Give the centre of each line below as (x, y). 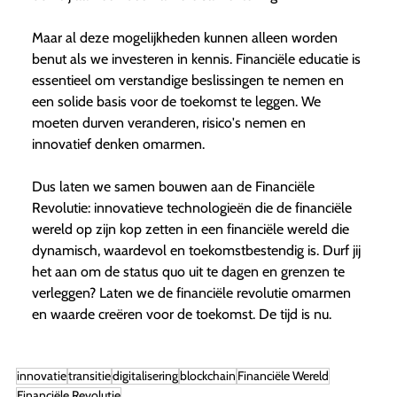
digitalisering (145, 376)
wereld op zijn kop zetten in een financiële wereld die (190, 230)
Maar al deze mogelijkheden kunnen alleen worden (184, 38)
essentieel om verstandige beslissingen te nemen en (187, 81)
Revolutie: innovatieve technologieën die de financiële (191, 208)
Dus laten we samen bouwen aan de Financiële (173, 187)
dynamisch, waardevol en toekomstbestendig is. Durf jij (196, 251)
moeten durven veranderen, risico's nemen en (168, 123)
